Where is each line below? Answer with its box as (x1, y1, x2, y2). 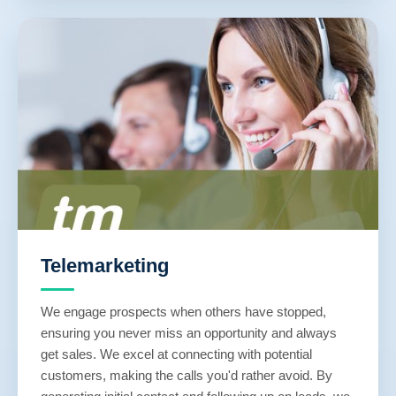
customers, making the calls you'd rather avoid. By (41, 368, 332, 383)
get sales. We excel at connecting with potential (41, 346, 312, 362)
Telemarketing (41, 255, 169, 277)
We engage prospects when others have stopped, (41, 304, 326, 319)
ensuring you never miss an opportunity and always (41, 325, 337, 340)
